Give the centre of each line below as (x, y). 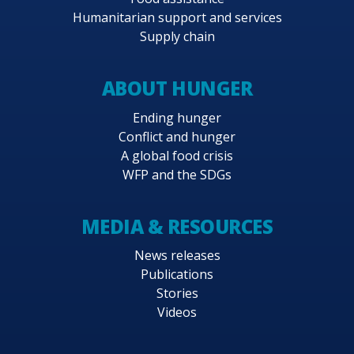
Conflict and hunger (177, 136)
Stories (177, 293)
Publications (177, 274)
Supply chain (177, 37)
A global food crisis (177, 155)
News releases (177, 255)
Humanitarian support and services (177, 18)
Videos (177, 312)
